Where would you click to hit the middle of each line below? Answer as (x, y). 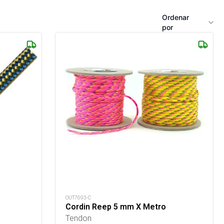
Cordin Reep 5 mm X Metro (116, 206)
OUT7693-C (78, 197)
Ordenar (175, 17)
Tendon (79, 218)
